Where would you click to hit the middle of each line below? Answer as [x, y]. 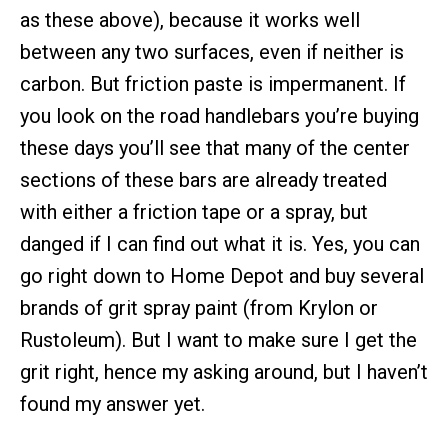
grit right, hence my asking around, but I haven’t [224, 371]
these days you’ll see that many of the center [215, 147]
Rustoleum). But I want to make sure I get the [218, 339]
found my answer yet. [112, 403]
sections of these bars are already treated [203, 179]
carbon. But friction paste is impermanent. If [213, 83]
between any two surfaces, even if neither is [212, 51]
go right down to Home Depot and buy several [222, 275]
